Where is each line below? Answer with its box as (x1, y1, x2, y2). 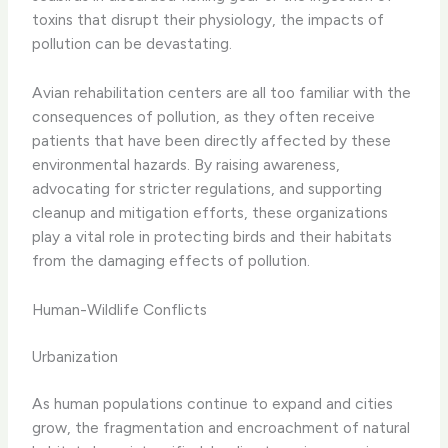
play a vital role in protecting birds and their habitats (32, 227, 393, 247)
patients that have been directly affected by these (32, 131, 392, 151)
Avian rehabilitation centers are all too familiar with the (32, 83, 412, 103)
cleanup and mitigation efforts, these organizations (32, 203, 389, 223)
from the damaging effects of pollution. (32, 251, 311, 271)
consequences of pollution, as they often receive (32, 107, 376, 127)
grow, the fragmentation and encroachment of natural (32, 418, 411, 438)
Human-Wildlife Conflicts (32, 299, 208, 319)
